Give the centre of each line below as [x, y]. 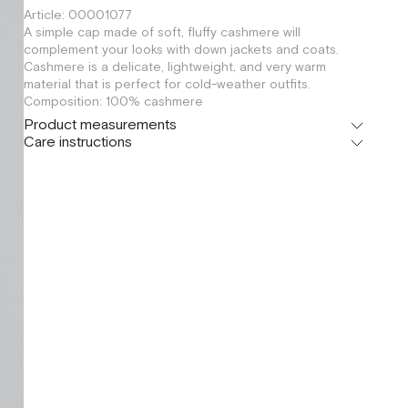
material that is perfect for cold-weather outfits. [167, 85]
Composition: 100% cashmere [113, 102]
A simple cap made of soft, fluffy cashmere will [162, 33]
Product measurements [100, 125]
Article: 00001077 [77, 15]
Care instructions [77, 143]
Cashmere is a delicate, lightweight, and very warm [174, 67]
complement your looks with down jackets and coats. [181, 50]
